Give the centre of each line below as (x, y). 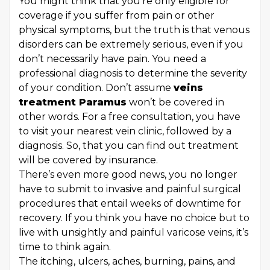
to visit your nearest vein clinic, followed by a (125, 131)
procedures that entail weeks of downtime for (130, 204)
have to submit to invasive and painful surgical (130, 189)
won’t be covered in (175, 102)
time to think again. (66, 247)
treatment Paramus (73, 102)
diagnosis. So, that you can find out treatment (129, 146)
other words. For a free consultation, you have (130, 117)
